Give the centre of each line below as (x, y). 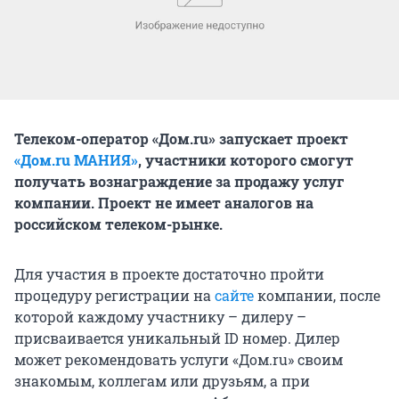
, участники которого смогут (246, 159)
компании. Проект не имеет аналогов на (164, 202)
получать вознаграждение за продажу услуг (179, 181)
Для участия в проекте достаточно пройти (169, 273)
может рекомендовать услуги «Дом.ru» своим (179, 359)
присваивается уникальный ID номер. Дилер (177, 338)
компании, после (317, 295)
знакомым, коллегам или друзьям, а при (162, 380)
